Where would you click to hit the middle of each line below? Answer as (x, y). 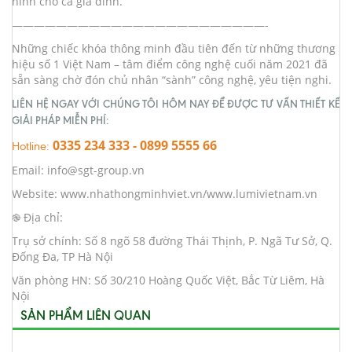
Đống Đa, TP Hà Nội (62, 257)
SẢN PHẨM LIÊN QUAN (86, 315)
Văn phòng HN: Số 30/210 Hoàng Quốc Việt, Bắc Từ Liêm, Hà (168, 280)
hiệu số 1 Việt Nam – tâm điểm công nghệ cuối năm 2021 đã (170, 64)
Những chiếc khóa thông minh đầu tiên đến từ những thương (174, 48)
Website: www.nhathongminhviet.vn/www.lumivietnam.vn (165, 194)
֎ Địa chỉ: (37, 217)
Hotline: (32, 146)
